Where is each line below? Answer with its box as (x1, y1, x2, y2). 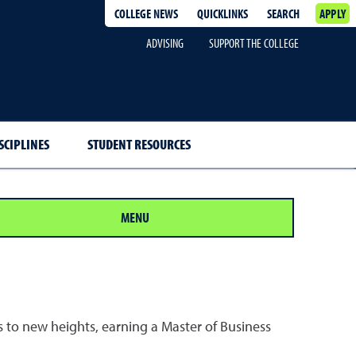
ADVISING (145, 35, 184, 51)
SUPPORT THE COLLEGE (208, 35, 299, 51)
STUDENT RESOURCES (87, 135, 191, 153)
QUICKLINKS (196, 6, 248, 21)
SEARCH (266, 6, 300, 21)
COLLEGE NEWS (114, 6, 178, 21)
